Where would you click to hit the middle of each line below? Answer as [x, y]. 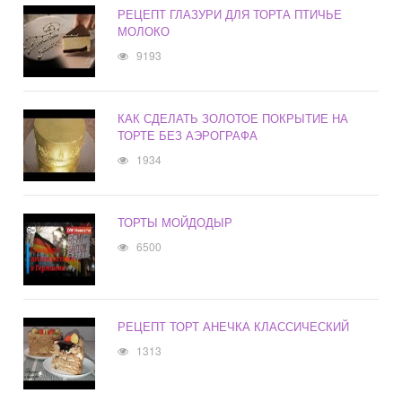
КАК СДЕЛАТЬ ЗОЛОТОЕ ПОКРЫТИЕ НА [233, 118]
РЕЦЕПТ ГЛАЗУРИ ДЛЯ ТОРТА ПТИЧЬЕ [230, 14]
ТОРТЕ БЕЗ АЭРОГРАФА [188, 135]
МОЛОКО [144, 31]
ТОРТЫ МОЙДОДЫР [175, 223]
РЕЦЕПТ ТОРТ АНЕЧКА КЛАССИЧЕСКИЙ [234, 327]
